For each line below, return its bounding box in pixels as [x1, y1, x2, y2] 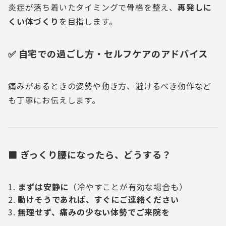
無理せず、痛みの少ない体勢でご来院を [18, 206, 170, 218]
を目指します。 [59, 15, 118, 27]
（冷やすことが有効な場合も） [69, 181, 188, 193]
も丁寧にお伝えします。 [8, 94, 100, 106]
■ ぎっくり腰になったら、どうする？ [8, 148, 172, 161]
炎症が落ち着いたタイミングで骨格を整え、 [8, 1, 178, 13]
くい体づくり [8, 15, 59, 27]
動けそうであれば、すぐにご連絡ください [18, 193, 179, 205]
